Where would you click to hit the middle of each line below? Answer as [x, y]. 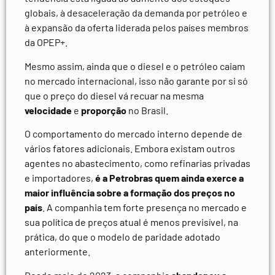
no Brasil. [147, 110]
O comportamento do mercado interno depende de [134, 134]
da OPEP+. [47, 42]
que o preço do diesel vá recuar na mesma [114, 95]
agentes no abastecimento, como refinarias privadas [137, 163]
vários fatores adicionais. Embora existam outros [130, 149]
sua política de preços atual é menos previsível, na [131, 222]
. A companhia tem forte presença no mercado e [145, 207]
